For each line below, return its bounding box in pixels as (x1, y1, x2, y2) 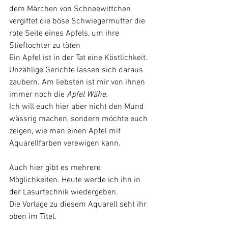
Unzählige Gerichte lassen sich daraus (9, 65, 145, 76)
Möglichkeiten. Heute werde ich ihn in (9, 175, 142, 186)
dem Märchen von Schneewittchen (9, 4, 133, 15)
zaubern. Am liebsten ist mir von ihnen (9, 77, 147, 88)
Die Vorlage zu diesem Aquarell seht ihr (9, 199, 149, 210)
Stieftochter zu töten (9, 41, 80, 51)
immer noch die (9, 90, 67, 100)
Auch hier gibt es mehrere (9, 163, 103, 174)
